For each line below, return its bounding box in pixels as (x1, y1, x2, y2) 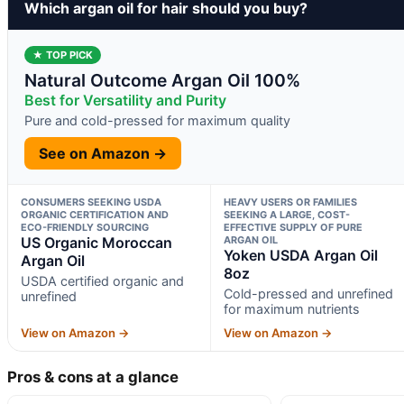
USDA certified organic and (21, 272, 184, 289)
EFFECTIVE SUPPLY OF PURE (223, 220, 363, 234)
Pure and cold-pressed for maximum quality (24, 112, 290, 128)
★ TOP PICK (32, 48, 93, 61)
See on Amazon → (39, 143, 167, 162)
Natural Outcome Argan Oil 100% (24, 69, 300, 91)
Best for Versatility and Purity (24, 90, 226, 109)
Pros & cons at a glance (7, 367, 179, 386)
